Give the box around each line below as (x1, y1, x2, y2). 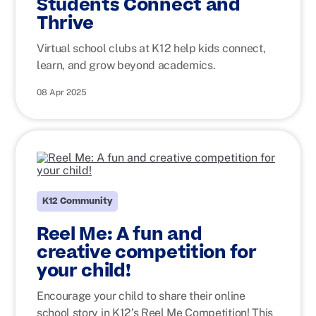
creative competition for (37, 241, 257, 265)
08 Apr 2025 (37, 87, 87, 97)
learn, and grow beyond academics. (37, 59, 216, 72)
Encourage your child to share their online (37, 289, 245, 303)
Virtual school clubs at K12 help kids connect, (37, 42, 266, 55)
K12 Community (42, 195, 112, 207)
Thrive (37, 11, 95, 36)
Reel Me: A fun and (37, 222, 202, 247)
